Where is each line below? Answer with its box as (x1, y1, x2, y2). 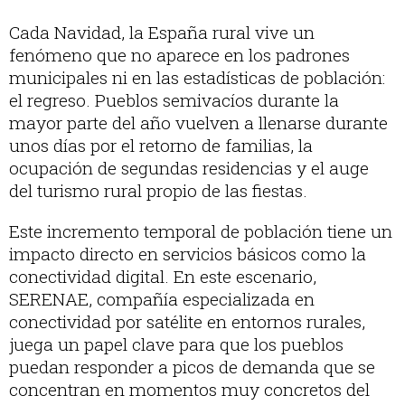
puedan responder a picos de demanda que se (9, 355, 375, 379)
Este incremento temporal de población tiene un (9, 220, 392, 243)
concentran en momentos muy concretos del (9, 378, 370, 401)
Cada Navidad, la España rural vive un (9, 21, 315, 44)
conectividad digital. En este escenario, (9, 265, 316, 288)
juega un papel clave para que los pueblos (9, 333, 344, 356)
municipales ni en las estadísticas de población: (9, 66, 385, 89)
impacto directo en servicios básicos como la (9, 242, 366, 266)
